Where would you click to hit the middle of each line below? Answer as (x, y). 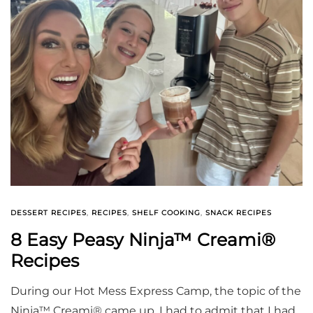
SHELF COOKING (166, 213)
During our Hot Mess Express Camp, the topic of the (156, 291)
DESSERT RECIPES (49, 213)
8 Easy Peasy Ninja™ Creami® (143, 240)
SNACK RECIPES (239, 213)
